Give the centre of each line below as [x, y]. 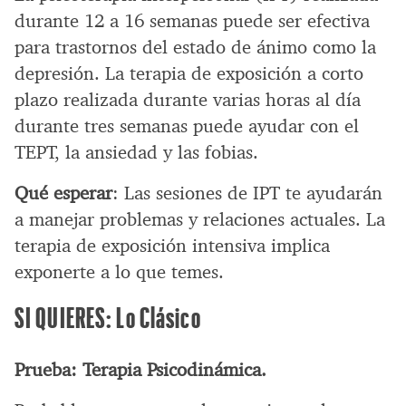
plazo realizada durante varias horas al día [188, 99]
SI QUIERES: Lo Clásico [108, 316]
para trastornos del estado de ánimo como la [195, 47]
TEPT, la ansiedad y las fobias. [136, 152]
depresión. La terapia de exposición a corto [189, 73]
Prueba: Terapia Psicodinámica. [140, 369]
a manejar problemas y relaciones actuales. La [200, 219]
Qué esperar [63, 193]
